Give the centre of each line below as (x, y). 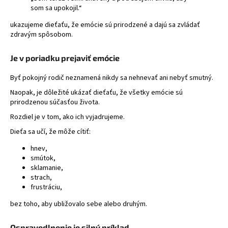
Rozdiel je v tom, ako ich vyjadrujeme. (67, 117)
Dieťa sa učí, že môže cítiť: (50, 132)
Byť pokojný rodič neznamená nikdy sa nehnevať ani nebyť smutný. (112, 78)
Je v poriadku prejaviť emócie (65, 58)
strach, (41, 177)
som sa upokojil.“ (56, 8)
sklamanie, (47, 168)
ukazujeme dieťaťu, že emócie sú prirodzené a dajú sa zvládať (105, 25)
